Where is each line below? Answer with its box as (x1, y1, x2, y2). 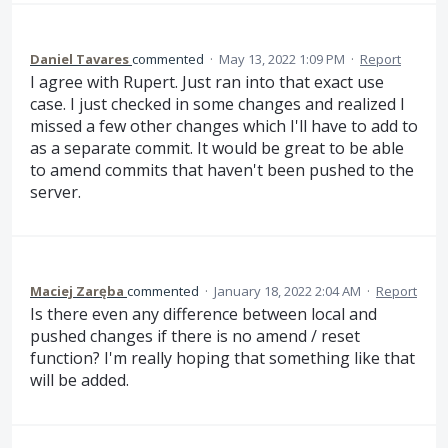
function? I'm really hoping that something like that (30, 347, 415, 370)
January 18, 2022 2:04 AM (214, 282, 361, 301)
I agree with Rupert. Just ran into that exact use (30, 70, 384, 93)
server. (30, 180, 81, 203)
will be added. (30, 369, 129, 392)
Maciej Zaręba (30, 282, 124, 301)
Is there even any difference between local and (30, 303, 377, 326)
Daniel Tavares (30, 49, 129, 68)
